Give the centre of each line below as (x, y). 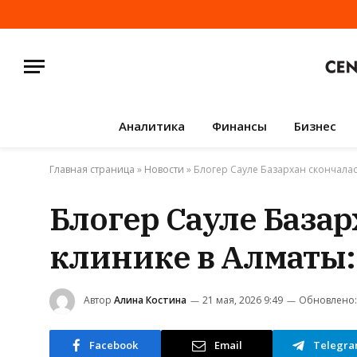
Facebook (114, 345)
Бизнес (315, 126)
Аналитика (151, 126)
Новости (164, 169)
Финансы (239, 126)
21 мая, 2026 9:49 (243, 300)
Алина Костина (150, 300)
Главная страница (92, 169)
